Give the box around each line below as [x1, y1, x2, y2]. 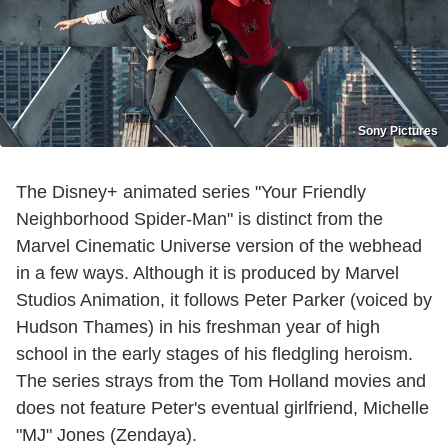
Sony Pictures [358, 123, 438, 138]
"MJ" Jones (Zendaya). [16, 424, 197, 445]
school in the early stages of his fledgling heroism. [16, 343, 413, 364]
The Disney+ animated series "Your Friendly [16, 181, 366, 202]
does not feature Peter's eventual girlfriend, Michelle [16, 397, 429, 418]
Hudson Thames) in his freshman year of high [16, 316, 380, 337]
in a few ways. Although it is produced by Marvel [16, 262, 399, 283]
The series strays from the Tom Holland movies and [16, 370, 426, 391]
